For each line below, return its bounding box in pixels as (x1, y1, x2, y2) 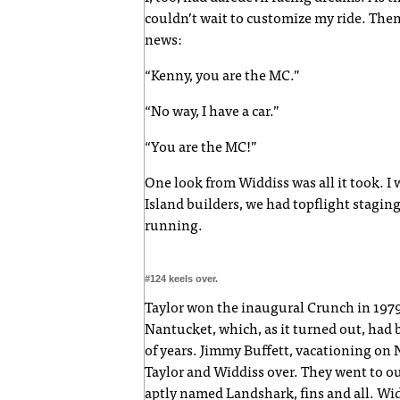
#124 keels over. (145, 272, 218, 284)
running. (145, 219, 203, 234)
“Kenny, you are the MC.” (145, 69, 300, 84)
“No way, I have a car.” (145, 104, 279, 120)
